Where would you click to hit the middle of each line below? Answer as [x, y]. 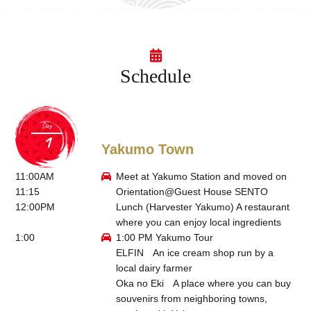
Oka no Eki [140, 284]
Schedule [155, 76]
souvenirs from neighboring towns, [191, 299]
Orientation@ [145, 192]
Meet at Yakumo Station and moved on [201, 177]
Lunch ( [132, 207]
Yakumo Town [147, 150]
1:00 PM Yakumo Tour [164, 238]
